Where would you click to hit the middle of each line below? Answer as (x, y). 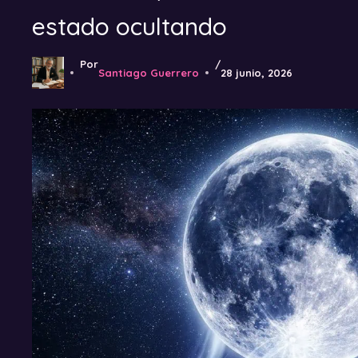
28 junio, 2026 (257, 73)
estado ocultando (129, 27)
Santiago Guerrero (149, 73)
